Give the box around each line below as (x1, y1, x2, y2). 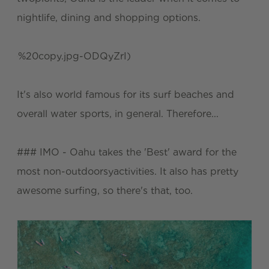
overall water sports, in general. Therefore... (17, 108, 219, 120)
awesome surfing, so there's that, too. (17, 185, 193, 197)
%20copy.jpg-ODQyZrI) (18, 50, 131, 62)
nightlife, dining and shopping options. (17, 12, 201, 24)
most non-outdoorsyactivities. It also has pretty (17, 166, 238, 178)
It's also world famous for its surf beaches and (17, 89, 234, 101)
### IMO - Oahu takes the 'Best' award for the (17, 147, 237, 159)
